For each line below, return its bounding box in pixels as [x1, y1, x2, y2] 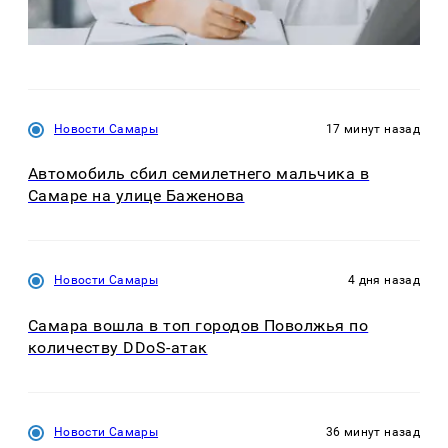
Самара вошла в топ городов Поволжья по [28, 315, 369, 335]
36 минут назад [325, 424, 420, 439]
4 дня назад [348, 273, 420, 288]
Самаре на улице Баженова [28, 186, 245, 206]
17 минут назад [325, 121, 420, 136]
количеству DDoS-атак [28, 337, 208, 357]
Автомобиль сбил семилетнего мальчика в [28, 164, 370, 184]
